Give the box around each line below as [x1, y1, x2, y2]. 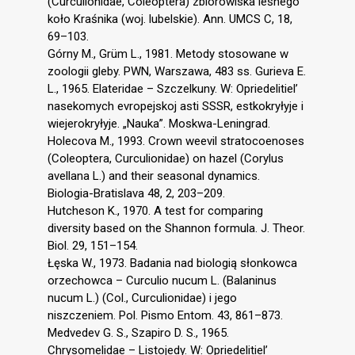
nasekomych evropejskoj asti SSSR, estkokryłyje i [48, 98, 303, 113]
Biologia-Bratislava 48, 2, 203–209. [48, 185, 225, 200]
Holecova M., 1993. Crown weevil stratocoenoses [48, 133, 304, 148]
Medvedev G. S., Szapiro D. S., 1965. [48, 325, 229, 340]
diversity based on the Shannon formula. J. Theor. [48, 220, 305, 235]
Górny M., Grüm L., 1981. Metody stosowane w [48, 46, 288, 61]
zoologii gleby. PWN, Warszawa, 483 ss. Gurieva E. [48, 63, 306, 78]
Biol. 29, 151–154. [48, 238, 138, 253]
